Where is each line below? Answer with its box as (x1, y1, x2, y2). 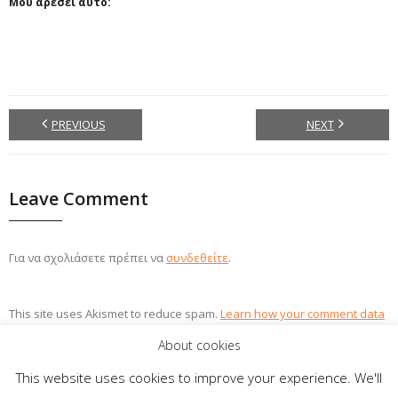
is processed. (9, 325, 81, 342)
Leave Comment (9, 186, 148, 211)
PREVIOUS (51, 115, 106, 132)
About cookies (157, 336, 241, 354)
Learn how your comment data (220, 305, 385, 322)
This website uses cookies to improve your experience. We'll (16, 368, 382, 386)
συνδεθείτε (166, 249, 228, 266)
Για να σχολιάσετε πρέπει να (9, 249, 166, 266)
